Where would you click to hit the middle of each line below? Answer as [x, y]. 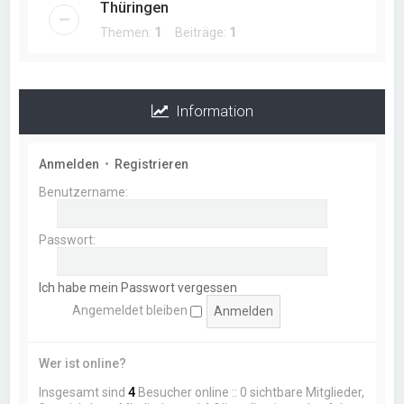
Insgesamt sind [84, 392]
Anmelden [69, 164]
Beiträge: [196, 32]
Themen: [128, 32]
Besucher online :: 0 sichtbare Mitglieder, [250, 392]
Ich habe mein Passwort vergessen [138, 288]
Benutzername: [84, 192]
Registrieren [152, 164]
